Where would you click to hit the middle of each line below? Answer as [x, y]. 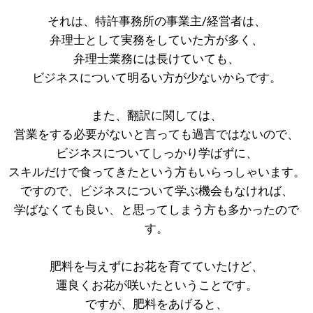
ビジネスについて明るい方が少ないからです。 [156, 78]
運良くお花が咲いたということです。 [156, 285]
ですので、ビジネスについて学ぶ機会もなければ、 [156, 191]
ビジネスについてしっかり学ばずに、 [156, 153]
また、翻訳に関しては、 [156, 115]
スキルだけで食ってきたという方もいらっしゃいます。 [156, 172]
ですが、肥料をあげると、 [156, 304]
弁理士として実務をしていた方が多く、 [156, 40]
